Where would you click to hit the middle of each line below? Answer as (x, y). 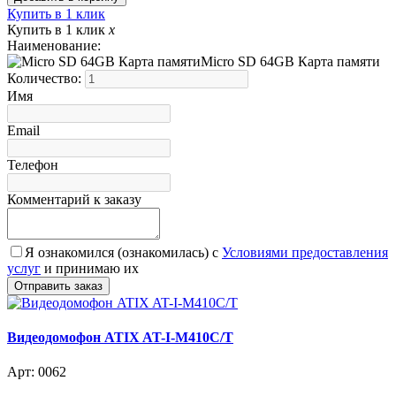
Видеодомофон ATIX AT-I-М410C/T (120, 337)
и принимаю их (90, 268)
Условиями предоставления (305, 252)
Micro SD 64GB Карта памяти (290, 61)
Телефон (33, 164)
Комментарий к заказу (74, 199)
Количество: (46, 78)
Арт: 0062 (37, 372)
